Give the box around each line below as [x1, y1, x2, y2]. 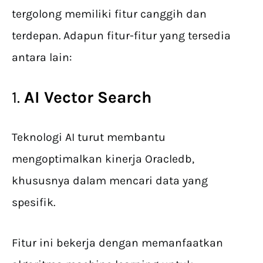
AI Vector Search [24, 87, 151, 107]
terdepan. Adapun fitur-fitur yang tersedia [12, 29, 231, 43]
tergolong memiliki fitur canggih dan [12, 7, 207, 21]
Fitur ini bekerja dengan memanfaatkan [12, 236, 223, 250]
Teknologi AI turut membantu [12, 130, 166, 144]
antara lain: [12, 50, 72, 65]
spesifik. [12, 195, 58, 210]
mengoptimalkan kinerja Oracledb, [12, 152, 194, 166]
